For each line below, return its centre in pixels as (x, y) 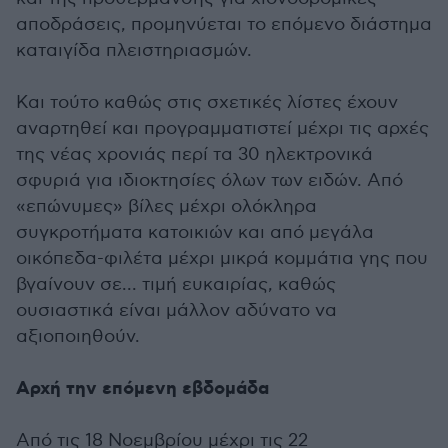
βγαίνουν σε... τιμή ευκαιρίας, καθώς (176, 284)
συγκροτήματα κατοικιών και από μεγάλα (195, 232)
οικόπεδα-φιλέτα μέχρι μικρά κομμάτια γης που (222, 258)
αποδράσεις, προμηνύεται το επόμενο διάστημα (224, 24)
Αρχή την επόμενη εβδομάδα (142, 389)
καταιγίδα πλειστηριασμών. (134, 50)
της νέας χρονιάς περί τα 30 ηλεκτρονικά (194, 154)
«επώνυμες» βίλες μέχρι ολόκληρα (166, 206)
